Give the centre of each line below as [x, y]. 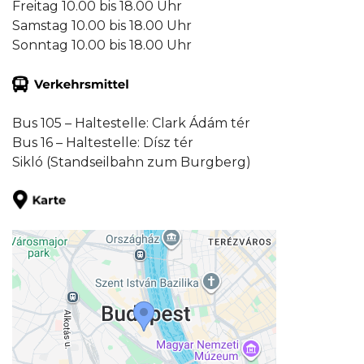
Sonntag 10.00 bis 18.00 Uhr [102, 45]
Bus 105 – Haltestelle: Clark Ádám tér [131, 123]
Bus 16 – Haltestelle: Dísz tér [103, 142]
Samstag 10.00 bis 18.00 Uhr [102, 25]
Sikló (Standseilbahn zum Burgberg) [132, 162]
